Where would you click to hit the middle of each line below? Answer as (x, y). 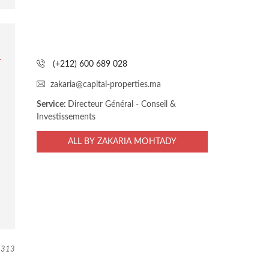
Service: (52, 104)
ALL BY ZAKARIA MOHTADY (122, 142)
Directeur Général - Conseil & (122, 104)
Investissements (66, 117)
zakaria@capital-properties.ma (106, 85)
